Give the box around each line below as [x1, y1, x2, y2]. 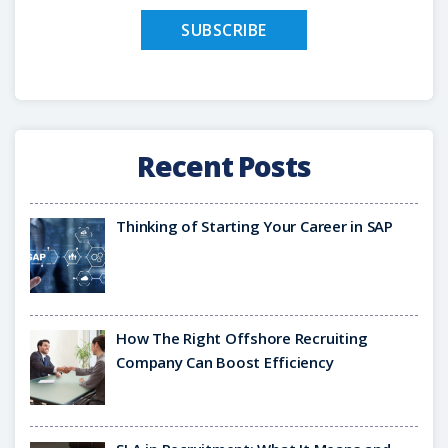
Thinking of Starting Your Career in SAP [116, 215, 393, 236]
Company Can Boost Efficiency [116, 351, 334, 372]
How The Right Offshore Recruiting [116, 327, 368, 348]
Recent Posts [137, 146, 311, 185]
